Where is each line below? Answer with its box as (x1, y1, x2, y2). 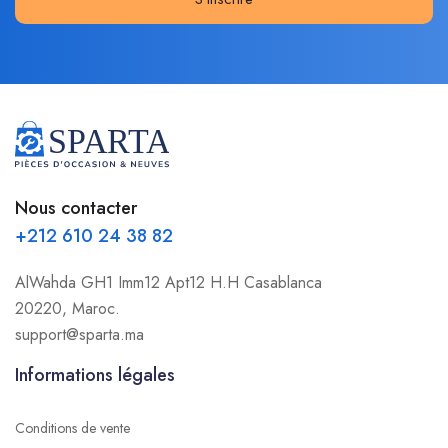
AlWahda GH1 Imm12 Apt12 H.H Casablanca (15, 270, 322, 294)
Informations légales (15, 361, 175, 388)
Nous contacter (15, 194, 137, 221)
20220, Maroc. (15, 296, 120, 320)
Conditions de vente (15, 417, 130, 438)
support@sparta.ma (15, 322, 144, 346)
